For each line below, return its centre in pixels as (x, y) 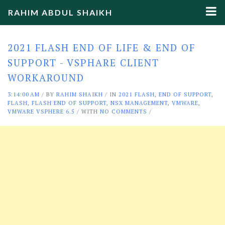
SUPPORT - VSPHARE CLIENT (83, 63)
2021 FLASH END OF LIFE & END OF (101, 47)
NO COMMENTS (124, 111)
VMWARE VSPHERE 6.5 (41, 111)
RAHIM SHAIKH (80, 94)
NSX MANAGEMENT (139, 103)
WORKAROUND (46, 78)
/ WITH (87, 111)
